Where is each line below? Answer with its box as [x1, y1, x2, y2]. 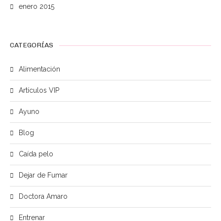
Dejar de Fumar [19, 171, 68, 179]
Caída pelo [19, 150, 53, 158]
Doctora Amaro [19, 192, 68, 200]
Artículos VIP [19, 86, 59, 94]
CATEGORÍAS [10, 41, 53, 49]
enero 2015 [19, 2, 54, 10]
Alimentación [19, 65, 60, 73]
